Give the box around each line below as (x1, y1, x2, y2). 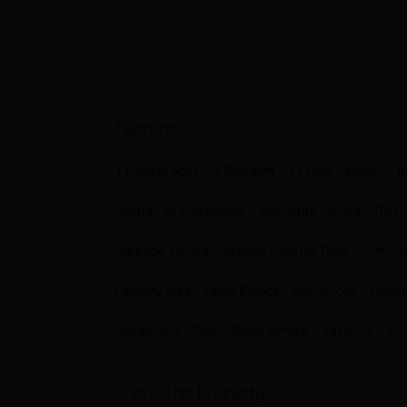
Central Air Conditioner (115, 202, 246, 219)
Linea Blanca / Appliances (205, 282, 356, 299)
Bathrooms (152, 18, 206, 33)
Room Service (232, 322, 309, 339)
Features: (115, 118, 184, 139)
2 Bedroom (213, 162, 274, 179)
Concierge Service (260, 202, 362, 219)
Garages (297, 18, 339, 33)
